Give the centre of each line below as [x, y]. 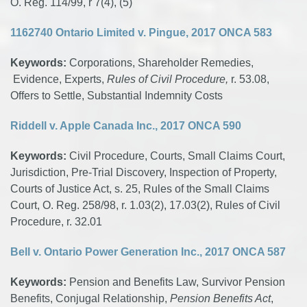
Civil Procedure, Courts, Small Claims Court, [177, 156]
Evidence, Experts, [59, 79]
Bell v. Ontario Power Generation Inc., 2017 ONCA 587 [148, 252]
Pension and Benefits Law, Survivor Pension [177, 282]
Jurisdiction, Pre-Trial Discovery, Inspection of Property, [144, 172]
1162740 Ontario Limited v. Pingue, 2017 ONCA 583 [141, 33]
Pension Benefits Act [220, 298]
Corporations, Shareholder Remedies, [160, 63]
